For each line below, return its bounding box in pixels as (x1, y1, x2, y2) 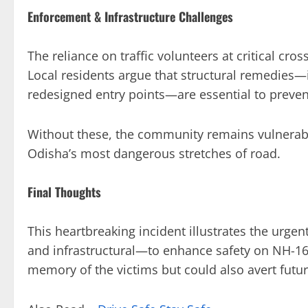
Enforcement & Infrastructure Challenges (27, 7, 233, 25)
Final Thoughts (27, 182, 101, 201)
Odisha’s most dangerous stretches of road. (27, 144, 280, 162)
